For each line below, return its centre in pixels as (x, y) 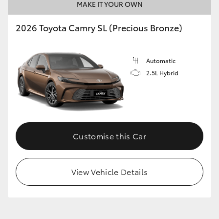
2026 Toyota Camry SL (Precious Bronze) (99, 28)
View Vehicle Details (109, 171)
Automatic (161, 61)
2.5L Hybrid (162, 73)
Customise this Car (109, 135)
